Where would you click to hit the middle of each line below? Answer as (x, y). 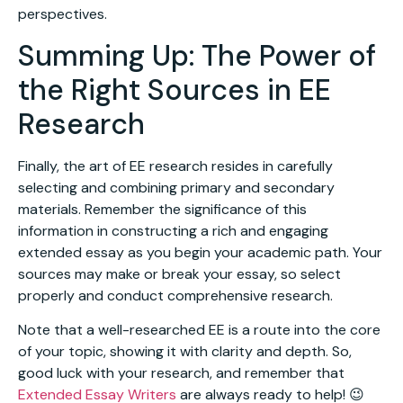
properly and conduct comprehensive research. (175, 295)
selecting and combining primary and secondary (176, 187)
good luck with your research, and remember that (181, 373)
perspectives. (63, 14)
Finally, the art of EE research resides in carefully (175, 166)
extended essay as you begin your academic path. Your (200, 252)
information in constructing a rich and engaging (173, 230)
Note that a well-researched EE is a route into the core (199, 330)
